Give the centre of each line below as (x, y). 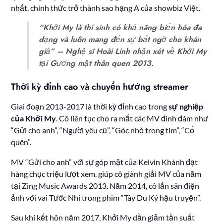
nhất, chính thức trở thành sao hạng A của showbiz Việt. (106, 7)
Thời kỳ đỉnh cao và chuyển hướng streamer (100, 86)
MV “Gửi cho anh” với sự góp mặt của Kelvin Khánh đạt (105, 162)
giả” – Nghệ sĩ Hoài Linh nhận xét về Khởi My (123, 51)
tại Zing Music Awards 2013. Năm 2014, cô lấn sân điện (105, 185)
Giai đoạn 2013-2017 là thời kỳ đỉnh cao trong (90, 106)
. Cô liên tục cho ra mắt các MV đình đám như (132, 118)
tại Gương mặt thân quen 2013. (96, 63)
